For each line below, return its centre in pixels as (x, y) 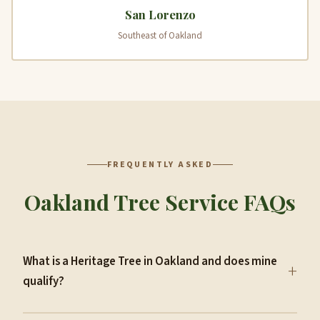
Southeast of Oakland (160, 35)
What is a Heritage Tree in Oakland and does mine (150, 262)
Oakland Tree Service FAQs (160, 201)
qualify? (44, 282)
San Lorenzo (160, 14)
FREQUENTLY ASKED (160, 164)
